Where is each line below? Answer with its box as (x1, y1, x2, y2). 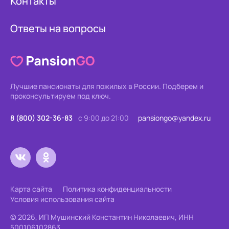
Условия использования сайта (10, 194, 114, 204)
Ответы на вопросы (10, 21, 106, 35)
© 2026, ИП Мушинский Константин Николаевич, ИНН (10, 212, 194, 222)
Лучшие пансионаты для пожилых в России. (10, 81, 161, 91)
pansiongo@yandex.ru (138, 113, 211, 123)
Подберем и (161, 81, 203, 91)
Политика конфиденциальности (63, 184, 172, 194)
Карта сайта (10, 184, 52, 194)
